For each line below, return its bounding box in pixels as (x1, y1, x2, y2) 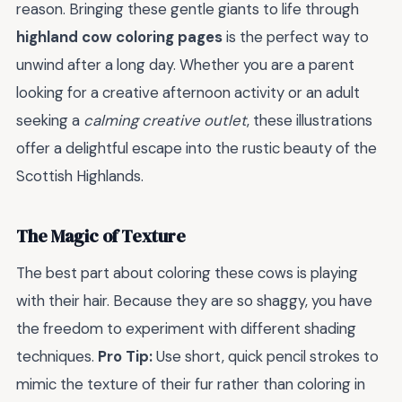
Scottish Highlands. (16, 166, 144, 187)
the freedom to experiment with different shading (16, 319, 356, 339)
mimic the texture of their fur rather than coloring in (16, 374, 365, 395)
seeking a (16, 110, 83, 131)
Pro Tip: (98, 346, 153, 367)
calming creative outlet (83, 110, 247, 131)
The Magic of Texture (16, 223, 186, 249)
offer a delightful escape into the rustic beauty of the (16, 138, 377, 159)
